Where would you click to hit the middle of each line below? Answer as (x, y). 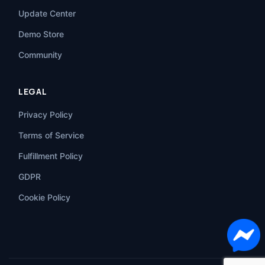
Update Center (47, 14)
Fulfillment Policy (51, 156)
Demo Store (41, 34)
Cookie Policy (44, 198)
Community (40, 55)
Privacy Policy (46, 115)
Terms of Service (51, 135)
